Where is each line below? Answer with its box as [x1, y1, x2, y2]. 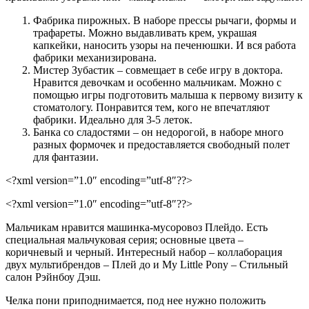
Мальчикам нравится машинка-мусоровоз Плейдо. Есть [6, 221, 268, 234]
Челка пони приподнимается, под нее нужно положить [6, 295, 266, 307]
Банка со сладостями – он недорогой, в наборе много [33, 126, 283, 139]
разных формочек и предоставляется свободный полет [33, 139, 290, 151]
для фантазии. [33, 151, 99, 163]
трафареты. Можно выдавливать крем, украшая [33, 27, 257, 39]
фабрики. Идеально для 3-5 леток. [33, 114, 192, 126]
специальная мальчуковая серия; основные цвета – [6, 234, 243, 246]
